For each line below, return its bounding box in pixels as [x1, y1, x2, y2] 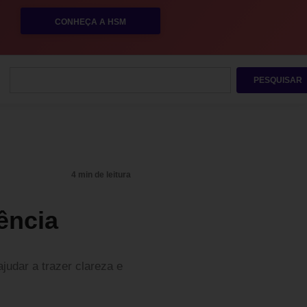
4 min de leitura [71, 170, 131, 180]
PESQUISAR [253, 75, 302, 85]
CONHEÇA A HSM [54, 17, 126, 27]
